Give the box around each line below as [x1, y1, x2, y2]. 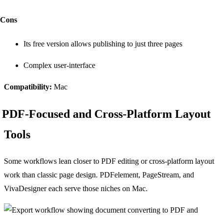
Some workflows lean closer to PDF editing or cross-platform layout [4, 156, 214, 165]
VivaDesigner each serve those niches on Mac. [4, 184, 148, 193]
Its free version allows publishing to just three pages [23, 39, 182, 48]
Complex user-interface [23, 61, 95, 69]
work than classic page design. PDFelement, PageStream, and [4, 170, 194, 179]
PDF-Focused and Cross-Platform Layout [2, 107, 211, 120]
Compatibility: [4, 82, 52, 91]
